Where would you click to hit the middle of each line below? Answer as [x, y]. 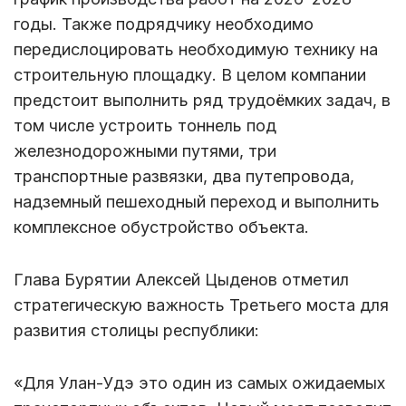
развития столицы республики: [136, 331]
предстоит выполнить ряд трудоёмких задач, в [202, 101]
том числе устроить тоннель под [145, 126]
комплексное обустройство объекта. [161, 227]
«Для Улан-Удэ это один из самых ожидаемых [199, 383]
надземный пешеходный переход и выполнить [197, 202]
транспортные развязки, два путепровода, [184, 177]
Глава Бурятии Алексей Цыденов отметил [181, 280]
